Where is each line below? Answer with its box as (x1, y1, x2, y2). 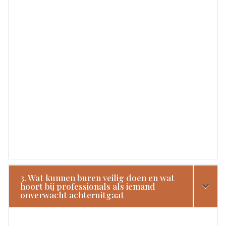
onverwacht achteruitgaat (20, 189, 125, 200)
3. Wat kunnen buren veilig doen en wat (20, 172, 175, 183)
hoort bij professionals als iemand (20, 180, 156, 192)
